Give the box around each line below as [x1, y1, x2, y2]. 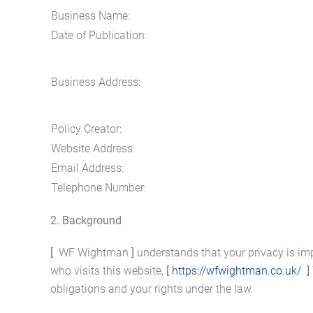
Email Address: [51, 161, 124, 175]
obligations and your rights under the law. [50, 282, 254, 296]
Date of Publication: [51, 29, 147, 42]
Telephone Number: [51, 181, 146, 194]
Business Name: [51, 9, 130, 22]
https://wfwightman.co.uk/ [172, 264, 301, 277]
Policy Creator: [51, 122, 122, 136]
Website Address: [51, 142, 135, 155]
